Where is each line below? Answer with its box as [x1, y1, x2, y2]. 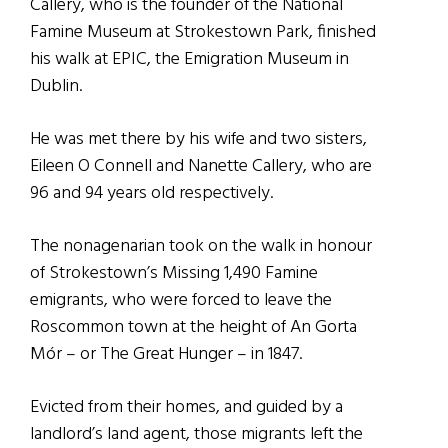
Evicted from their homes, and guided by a [30, 393, 343, 423]
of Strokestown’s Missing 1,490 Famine [30, 259, 318, 289]
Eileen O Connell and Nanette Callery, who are [30, 152, 372, 182]
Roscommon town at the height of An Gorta [30, 313, 357, 343]
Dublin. [30, 72, 82, 102]
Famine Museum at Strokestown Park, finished [30, 18, 376, 48]
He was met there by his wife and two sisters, [30, 125, 367, 155]
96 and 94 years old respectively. [30, 179, 273, 209]
